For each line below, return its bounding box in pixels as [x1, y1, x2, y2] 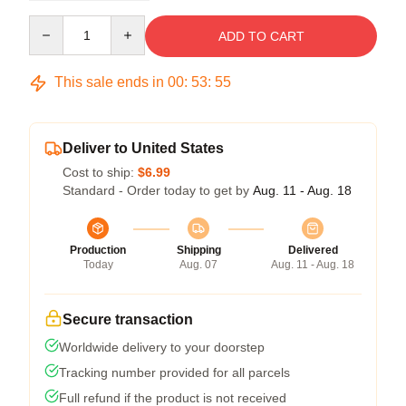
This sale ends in [51, 74, 168, 90]
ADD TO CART [217, 29, 304, 43]
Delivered [287, 244, 338, 256]
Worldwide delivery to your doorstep [59, 340, 265, 354]
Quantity [28, 16, 76, 31]
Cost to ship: [63, 165, 138, 179]
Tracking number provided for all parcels [59, 365, 290, 380]
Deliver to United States [63, 140, 224, 156]
